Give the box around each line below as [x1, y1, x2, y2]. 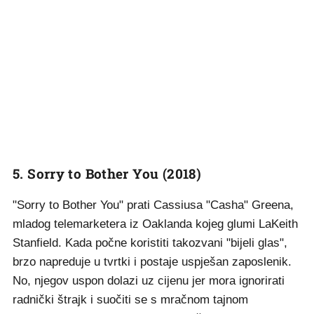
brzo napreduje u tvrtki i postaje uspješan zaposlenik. [13, 255, 292, 268]
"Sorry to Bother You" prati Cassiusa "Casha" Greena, [13, 198, 294, 212]
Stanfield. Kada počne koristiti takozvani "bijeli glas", [13, 236, 287, 250]
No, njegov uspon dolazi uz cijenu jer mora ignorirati [13, 274, 285, 287]
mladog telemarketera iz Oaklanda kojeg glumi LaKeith [13, 217, 298, 231]
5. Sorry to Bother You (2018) [13, 165, 202, 182]
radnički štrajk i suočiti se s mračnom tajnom [13, 293, 248, 306]
